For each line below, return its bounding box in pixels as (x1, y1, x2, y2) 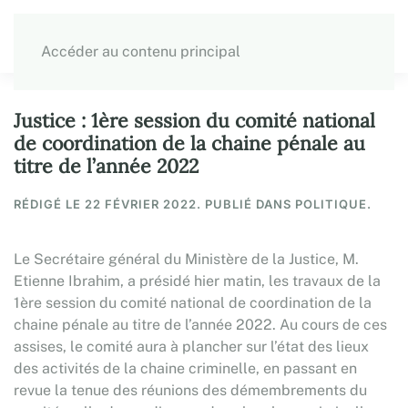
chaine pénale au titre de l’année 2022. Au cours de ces (14, 316, 387, 333)
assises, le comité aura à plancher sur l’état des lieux (14, 338, 369, 355)
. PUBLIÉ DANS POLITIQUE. (197, 197, 372, 211)
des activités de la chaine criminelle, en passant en (14, 360, 357, 377)
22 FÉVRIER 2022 (85, 197, 197, 211)
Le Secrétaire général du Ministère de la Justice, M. (14, 250, 359, 268)
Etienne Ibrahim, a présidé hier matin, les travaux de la (14, 272, 381, 290)
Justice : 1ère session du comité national (14, 108, 375, 133)
